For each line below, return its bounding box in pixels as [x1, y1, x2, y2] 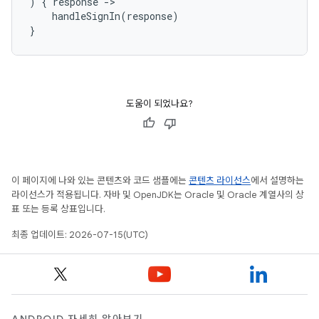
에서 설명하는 [251, 174, 304, 187]
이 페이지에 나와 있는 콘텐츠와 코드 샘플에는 [11, 174, 189, 187]
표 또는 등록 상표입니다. [11, 203, 105, 215]
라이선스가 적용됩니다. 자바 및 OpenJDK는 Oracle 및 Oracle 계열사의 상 [11, 189, 304, 201]
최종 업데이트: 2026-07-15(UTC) [11, 229, 148, 241]
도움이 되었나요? [126, 98, 193, 110]
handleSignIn [52, 9, 120, 23]
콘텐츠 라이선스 [189, 174, 251, 187]
